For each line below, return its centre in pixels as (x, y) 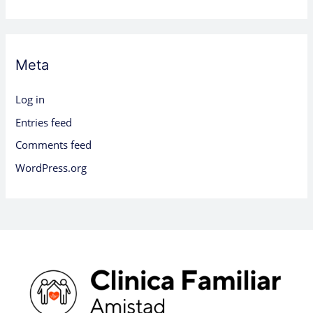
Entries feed (44, 122)
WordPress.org (51, 167)
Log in (30, 99)
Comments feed (54, 145)
